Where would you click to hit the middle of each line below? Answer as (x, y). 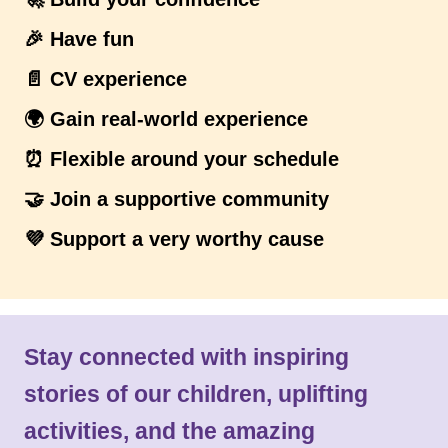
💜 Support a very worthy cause (174, 238)
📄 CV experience (105, 78)
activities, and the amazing (169, 430)
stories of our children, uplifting (196, 393)
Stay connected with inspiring (186, 356)
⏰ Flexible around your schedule (181, 158)
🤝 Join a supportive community (176, 198)
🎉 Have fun (79, 38)
